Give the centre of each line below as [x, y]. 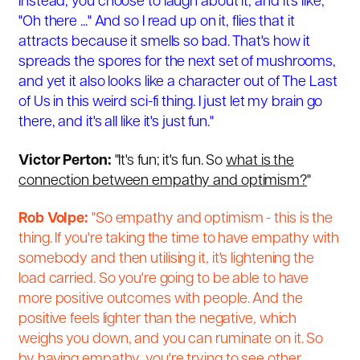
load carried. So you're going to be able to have [164, 280]
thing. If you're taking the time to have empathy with [179, 239]
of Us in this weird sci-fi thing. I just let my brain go [171, 103]
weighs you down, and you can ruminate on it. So [171, 340]
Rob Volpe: [55, 219]
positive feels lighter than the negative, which [158, 320]
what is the [260, 161]
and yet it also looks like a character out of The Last [178, 83]
